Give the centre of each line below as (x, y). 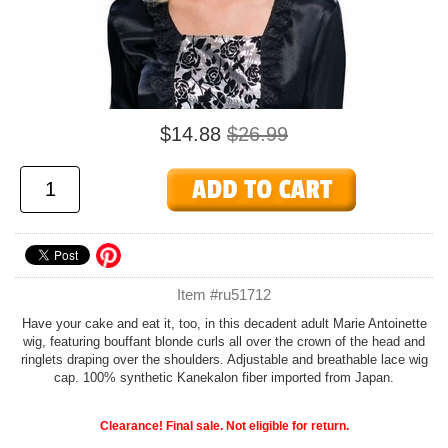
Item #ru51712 (224, 294)
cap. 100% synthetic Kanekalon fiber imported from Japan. (224, 377)
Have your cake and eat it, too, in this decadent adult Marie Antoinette (224, 323)
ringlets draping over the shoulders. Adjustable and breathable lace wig (224, 359)
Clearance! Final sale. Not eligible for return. (224, 426)
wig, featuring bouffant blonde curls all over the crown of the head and (224, 341)
